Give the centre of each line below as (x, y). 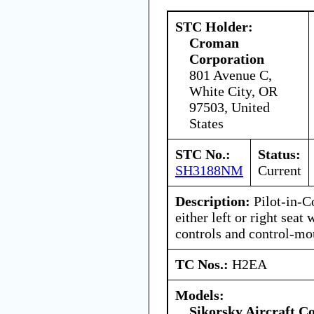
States (206, 123)
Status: (279, 154)
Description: (213, 201)
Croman (214, 42)
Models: (200, 295)
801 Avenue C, (231, 75)
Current (280, 170)
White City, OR (233, 91)
